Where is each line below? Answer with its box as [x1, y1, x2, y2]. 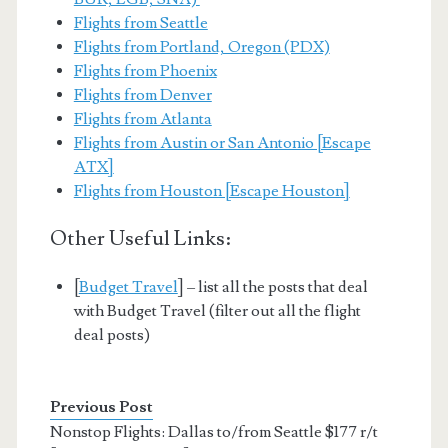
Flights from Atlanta [73, 109, 212, 130]
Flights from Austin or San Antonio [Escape [73, 133, 371, 154]
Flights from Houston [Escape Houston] [73, 181, 350, 202]
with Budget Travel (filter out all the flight [73, 301, 361, 322]
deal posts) [73, 325, 150, 346]
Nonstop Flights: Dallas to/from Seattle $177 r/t [49, 422, 378, 443]
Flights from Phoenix [73, 61, 217, 82]
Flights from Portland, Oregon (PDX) [73, 37, 330, 58]
